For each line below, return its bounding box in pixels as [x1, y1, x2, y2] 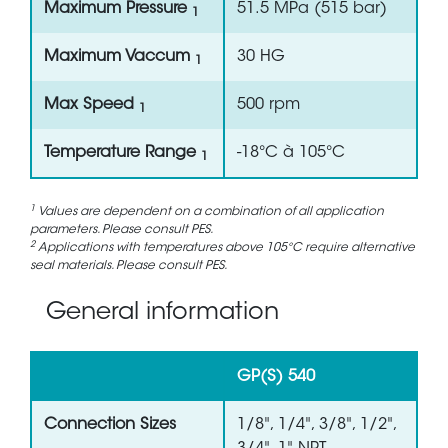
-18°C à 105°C [237, 145, 345, 162]
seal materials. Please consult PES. [30, 260, 227, 273]
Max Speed [44, 97, 139, 114]
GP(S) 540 [237, 369, 315, 386]
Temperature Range [44, 145, 201, 162]
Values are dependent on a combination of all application [38, 206, 384, 219]
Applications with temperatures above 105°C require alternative [38, 242, 415, 255]
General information [46, 301, 279, 326]
